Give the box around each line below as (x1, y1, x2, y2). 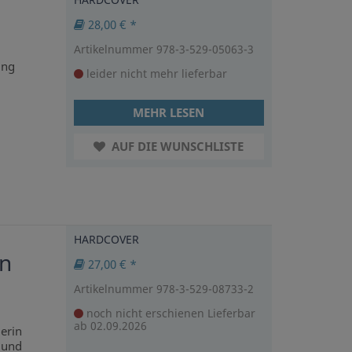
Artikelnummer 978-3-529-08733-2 (73, 280, 254, 296)
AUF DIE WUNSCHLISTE (108, 138, 244, 155)
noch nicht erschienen (82, 305, 207, 321)
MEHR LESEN (133, 104, 205, 121)
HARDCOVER (73, 231, 139, 247)
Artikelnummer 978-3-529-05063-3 (73, 42, 254, 57)
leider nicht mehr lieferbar (82, 66, 227, 82)
